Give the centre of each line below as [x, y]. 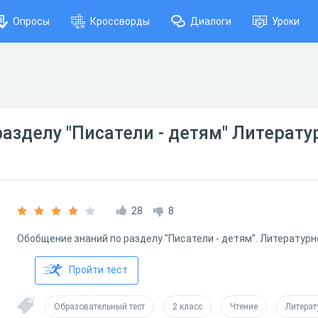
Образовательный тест [99, 307]
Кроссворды [120, 21]
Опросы [31, 21]
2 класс [187, 307]
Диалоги [211, 21]
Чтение [244, 307]
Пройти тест [98, 270]
